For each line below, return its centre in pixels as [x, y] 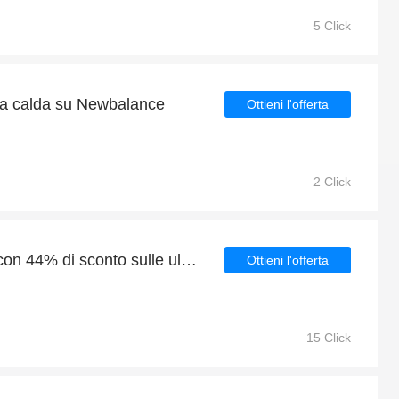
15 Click [329, 338]
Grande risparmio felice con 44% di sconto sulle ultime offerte [189, 260]
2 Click [332, 182]
